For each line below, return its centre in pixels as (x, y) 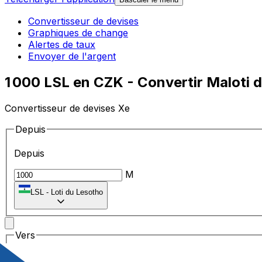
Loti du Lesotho (77, 192)
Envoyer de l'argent (72, 56)
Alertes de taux (62, 45)
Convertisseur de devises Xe (67, 108)
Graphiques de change (78, 33)
